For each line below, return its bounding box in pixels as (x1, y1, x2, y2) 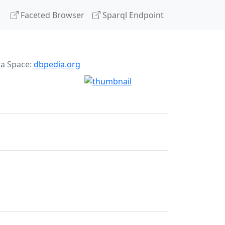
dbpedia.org (34, 59, 80, 70)
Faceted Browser (19, 9, 84, 21)
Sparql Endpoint (100, 9, 164, 21)
